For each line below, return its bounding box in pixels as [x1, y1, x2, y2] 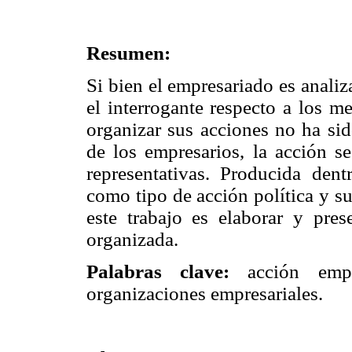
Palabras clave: [86, 260, 248, 282]
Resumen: [86, 42, 170, 64]
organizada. [86, 228, 178, 250]
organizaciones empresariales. [86, 282, 323, 304]
